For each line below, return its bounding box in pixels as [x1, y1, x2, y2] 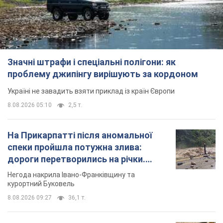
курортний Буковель [7, 179, 75, 188]
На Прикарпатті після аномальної [7, 129, 152, 140]
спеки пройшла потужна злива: [7, 141, 142, 152]
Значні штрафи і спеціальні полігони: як [7, 56, 176, 67]
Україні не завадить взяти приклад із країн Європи [7, 87, 175, 95]
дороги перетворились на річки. [7, 153, 145, 164]
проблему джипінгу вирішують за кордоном [7, 68, 198, 79]
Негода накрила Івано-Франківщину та [7, 170, 135, 179]
